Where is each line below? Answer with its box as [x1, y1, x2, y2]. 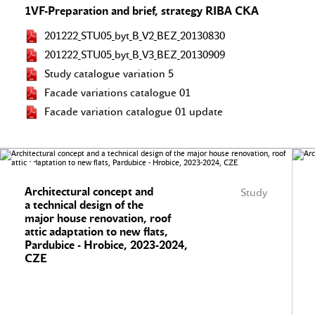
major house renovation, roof [25, 212, 171, 225]
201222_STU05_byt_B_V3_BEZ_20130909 [44, 49, 225, 61]
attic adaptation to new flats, [25, 225, 168, 238]
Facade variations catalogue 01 [44, 86, 191, 99]
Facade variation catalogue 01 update [44, 105, 223, 118]
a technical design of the [25, 198, 143, 212]
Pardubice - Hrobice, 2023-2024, [25, 238, 188, 252]
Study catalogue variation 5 [44, 67, 174, 80]
